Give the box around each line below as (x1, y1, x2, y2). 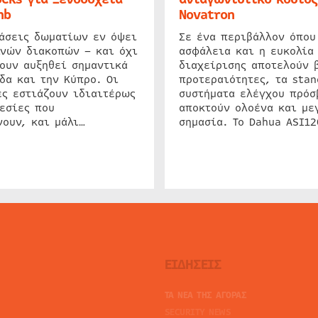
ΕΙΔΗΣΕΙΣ (164, 253, 221, 275)
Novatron (178, 4, 234, 25)
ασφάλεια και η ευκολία (178, 43, 314, 59)
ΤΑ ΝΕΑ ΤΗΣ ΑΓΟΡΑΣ (164, 287, 246, 302)
